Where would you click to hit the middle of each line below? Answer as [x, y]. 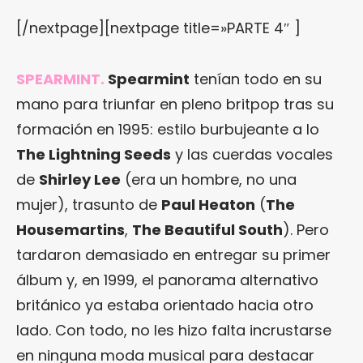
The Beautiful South [207, 230]
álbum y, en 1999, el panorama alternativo [167, 280]
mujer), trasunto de [89, 205]
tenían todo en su [256, 79]
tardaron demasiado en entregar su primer [173, 255]
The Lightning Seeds [94, 155]
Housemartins [70, 230]
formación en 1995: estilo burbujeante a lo [168, 130]
